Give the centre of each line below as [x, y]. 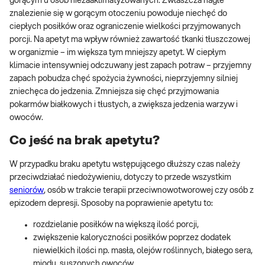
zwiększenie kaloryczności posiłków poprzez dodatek [132, 237]
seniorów [27, 190]
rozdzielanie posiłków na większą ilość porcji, [116, 224]
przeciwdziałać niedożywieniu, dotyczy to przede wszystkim [120, 177]
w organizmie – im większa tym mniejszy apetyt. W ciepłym [118, 53]
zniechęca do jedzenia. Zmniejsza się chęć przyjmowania [114, 92]
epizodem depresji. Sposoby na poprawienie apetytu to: [111, 203]
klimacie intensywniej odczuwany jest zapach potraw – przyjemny [130, 66]
